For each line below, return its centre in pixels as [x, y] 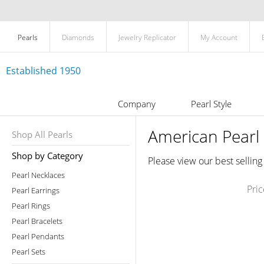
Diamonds [78, 37]
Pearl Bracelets [37, 221]
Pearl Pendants [38, 236]
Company [136, 104]
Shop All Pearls [42, 134]
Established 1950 [43, 71]
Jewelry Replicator [147, 37]
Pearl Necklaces [38, 175]
